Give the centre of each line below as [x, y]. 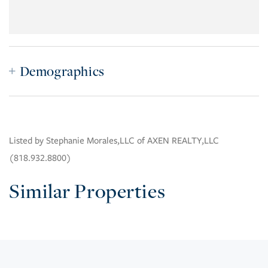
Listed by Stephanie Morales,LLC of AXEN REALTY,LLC [114, 141]
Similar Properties [87, 191]
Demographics [62, 71]
